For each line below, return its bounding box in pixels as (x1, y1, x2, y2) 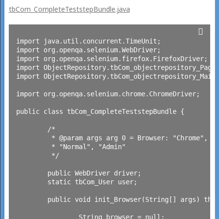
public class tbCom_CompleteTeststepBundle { (16, 107, 184, 115)
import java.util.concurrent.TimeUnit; (16, 37, 161, 45)
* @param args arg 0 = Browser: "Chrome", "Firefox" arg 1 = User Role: (16, 133, 47, 142)
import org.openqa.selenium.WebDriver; (16, 45, 161, 54)
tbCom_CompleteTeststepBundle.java (8, 4, 130, 14)
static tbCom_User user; (16, 177, 47, 186)
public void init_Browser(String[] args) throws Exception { (16, 195, 47, 203)
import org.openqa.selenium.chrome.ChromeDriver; (16, 89, 200, 98)
